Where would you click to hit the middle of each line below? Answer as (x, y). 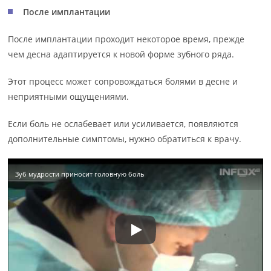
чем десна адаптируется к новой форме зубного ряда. (121, 54)
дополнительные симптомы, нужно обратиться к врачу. (125, 139)
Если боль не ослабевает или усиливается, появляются (123, 124)
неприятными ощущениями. (69, 96)
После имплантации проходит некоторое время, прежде (126, 39)
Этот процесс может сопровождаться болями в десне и (123, 81)
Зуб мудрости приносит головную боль (80, 174)
